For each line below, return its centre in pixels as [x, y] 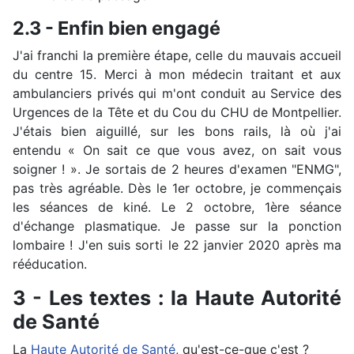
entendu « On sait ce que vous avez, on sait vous [177, 150]
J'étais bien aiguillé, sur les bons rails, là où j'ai [177, 131]
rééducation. [50, 264]
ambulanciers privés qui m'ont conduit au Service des [177, 93]
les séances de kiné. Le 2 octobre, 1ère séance [177, 207]
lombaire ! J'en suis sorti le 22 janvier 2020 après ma [177, 245]
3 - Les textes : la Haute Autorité [177, 298]
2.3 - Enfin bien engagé [117, 28]
